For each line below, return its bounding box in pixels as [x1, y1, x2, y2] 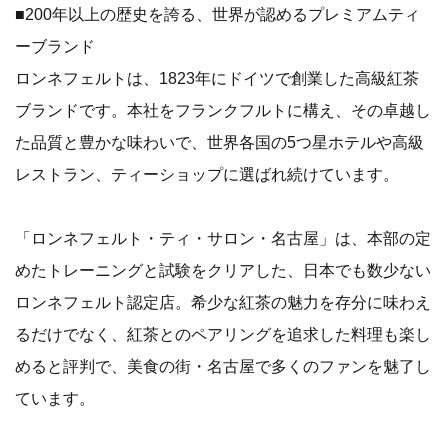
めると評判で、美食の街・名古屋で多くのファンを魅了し [15, 357, 431, 376]
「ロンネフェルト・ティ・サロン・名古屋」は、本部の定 [15, 229, 431, 248]
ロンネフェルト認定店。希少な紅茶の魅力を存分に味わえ [15, 293, 431, 312]
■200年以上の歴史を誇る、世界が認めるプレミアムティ [15, 5, 420, 24]
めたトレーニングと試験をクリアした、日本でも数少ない [15, 261, 431, 280]
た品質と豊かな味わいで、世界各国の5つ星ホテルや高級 [15, 133, 424, 152]
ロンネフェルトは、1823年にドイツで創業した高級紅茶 [15, 69, 419, 88]
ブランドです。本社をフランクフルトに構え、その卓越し [15, 101, 431, 120]
